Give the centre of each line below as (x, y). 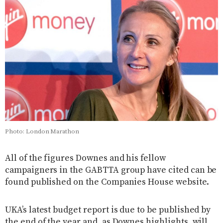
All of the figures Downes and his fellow (85, 159)
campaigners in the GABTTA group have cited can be (111, 170)
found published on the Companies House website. (107, 182)
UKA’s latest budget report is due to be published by (108, 210)
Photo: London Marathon (42, 132)
